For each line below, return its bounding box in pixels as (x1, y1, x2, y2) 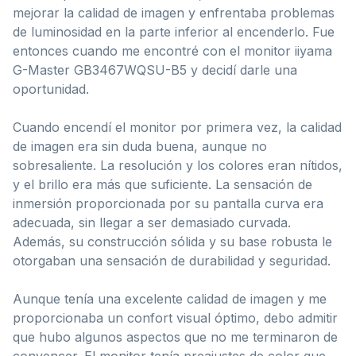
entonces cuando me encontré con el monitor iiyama (13, 42, 332, 59)
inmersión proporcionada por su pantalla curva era (13, 195, 323, 211)
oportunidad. (13, 80, 89, 97)
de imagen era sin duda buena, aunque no (13, 137, 267, 154)
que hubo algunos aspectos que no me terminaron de (13, 328, 338, 345)
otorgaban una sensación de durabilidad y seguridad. (13, 252, 331, 269)
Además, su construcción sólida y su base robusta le (13, 233, 332, 250)
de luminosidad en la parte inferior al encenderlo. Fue (13, 23, 335, 40)
